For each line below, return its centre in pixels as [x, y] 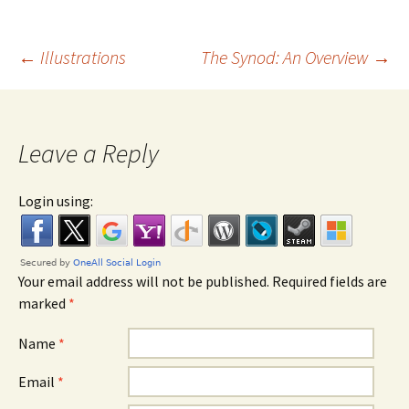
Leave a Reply [89, 153]
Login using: [56, 201]
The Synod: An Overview [287, 57]
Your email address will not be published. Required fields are [203, 281]
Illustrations [81, 57]
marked [43, 303]
